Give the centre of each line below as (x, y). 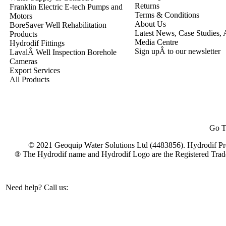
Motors (21, 16)
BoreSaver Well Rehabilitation (58, 25)
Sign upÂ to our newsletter (178, 51)
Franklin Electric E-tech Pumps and (66, 7)
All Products (30, 79)
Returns (147, 6)
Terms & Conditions (167, 15)
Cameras (23, 61)
